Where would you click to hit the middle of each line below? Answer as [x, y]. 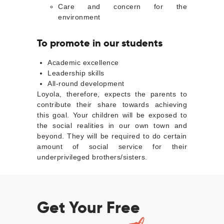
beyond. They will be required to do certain [112, 136]
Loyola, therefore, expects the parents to [112, 94]
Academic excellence [83, 63]
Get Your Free [88, 207]
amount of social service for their [112, 147]
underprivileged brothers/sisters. [92, 157]
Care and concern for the [122, 7]
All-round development [86, 84]
